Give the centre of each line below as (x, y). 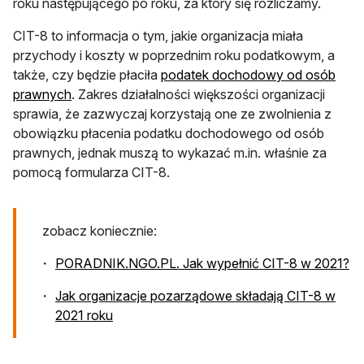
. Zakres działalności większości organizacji (198, 94)
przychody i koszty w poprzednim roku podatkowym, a (174, 55)
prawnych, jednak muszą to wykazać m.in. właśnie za (170, 152)
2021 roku (84, 315)
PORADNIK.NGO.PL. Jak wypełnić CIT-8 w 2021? (202, 263)
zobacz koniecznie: (101, 230)
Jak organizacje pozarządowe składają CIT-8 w (195, 295)
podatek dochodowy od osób (248, 74)
